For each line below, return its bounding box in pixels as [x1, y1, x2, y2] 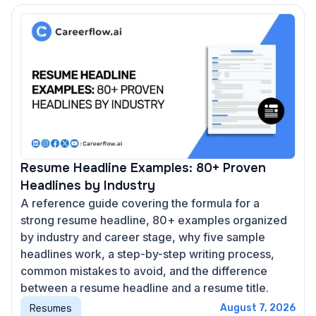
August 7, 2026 [220, 301, 296, 314]
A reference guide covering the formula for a [20, 195, 260, 210]
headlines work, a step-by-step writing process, [20, 246, 274, 261]
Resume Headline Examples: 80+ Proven [20, 159, 266, 176]
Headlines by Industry [20, 177, 155, 193]
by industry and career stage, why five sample [20, 229, 265, 244]
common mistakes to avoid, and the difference [20, 263, 267, 278]
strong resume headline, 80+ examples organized [20, 212, 287, 227]
